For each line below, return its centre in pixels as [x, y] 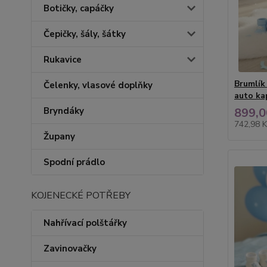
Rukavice [63, 60]
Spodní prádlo [74, 162]
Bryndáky [64, 111]
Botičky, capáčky [79, 8]
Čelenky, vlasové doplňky [98, 85]
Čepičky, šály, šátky [85, 34]
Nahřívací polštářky [85, 223]
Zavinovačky [70, 249]
